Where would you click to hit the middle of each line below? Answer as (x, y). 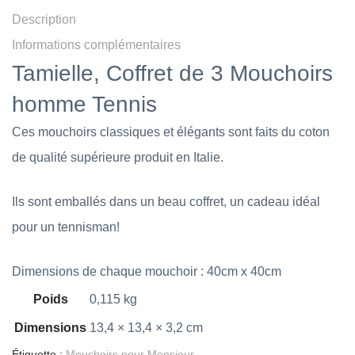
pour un (35, 227)
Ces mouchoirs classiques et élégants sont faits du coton (171, 132)
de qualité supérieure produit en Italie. (118, 157)
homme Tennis (84, 104)
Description (44, 19)
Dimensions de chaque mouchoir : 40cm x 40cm (147, 271)
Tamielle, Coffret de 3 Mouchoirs (172, 73)
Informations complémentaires (96, 45)
